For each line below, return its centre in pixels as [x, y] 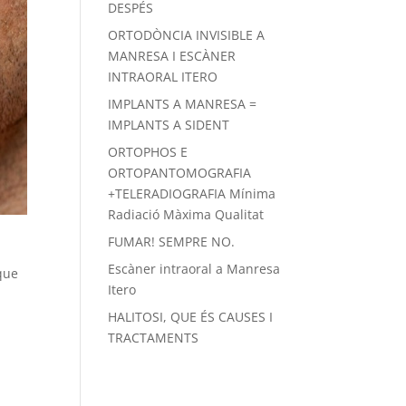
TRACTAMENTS [154, 338]
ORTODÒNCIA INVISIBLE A [187, 35]
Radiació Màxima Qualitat [186, 214]
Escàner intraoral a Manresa [194, 269]
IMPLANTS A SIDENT [169, 125]
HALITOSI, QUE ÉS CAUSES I [191, 317]
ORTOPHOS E [148, 152]
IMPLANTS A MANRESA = [183, 104]
